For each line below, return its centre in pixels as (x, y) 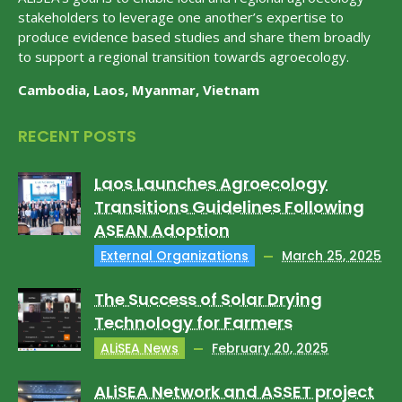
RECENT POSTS (77, 136)
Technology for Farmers (193, 323)
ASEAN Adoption (162, 230)
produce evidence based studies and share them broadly (194, 37)
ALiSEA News (140, 348)
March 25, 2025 (332, 256)
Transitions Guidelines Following (229, 207)
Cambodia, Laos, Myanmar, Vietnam (139, 90)
